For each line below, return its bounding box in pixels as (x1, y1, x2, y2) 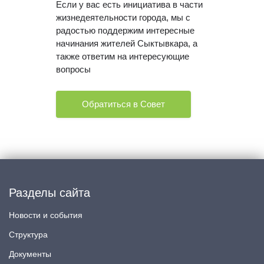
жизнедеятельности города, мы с (56, 12, 190, 22)
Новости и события (9, 210, 82, 220)
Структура (9, 230, 48, 239)
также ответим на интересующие (56, 51, 189, 61)
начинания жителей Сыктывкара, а (56, 38, 197, 48)
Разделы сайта (9, 186, 90, 199)
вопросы (56, 64, 91, 74)
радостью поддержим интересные (56, 25, 194, 35)
